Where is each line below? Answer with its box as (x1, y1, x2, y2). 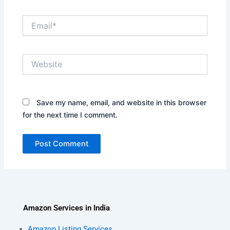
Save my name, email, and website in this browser (36, 98, 207, 107)
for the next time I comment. (23, 110, 118, 119)
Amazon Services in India (23, 203, 110, 213)
